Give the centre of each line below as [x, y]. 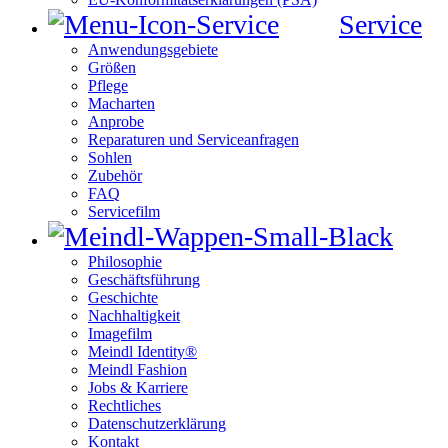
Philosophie [125, 262]
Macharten [121, 104]
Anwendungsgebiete [153, 50]
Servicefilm [124, 212]
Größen [112, 68]
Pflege [108, 86]
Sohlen [110, 158]
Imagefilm [120, 334]
